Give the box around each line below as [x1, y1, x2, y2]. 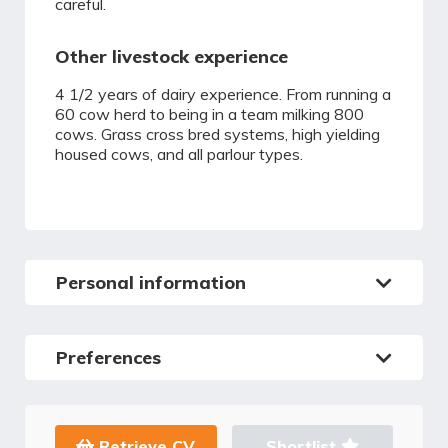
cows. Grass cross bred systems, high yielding [55, 124, 380, 144]
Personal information [56, 271, 246, 294]
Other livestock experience [55, 45, 288, 68]
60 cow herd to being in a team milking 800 [55, 104, 364, 124]
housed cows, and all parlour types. [55, 144, 303, 164]
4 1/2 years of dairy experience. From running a [55, 84, 391, 104]
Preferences [56, 346, 161, 369]
